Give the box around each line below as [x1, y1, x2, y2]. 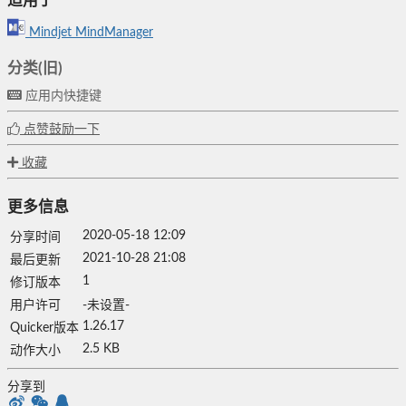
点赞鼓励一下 [20, 122, 100, 136]
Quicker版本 [10, 322, 79, 335]
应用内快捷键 [22, 89, 101, 102]
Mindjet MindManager [25, 25, 153, 39]
